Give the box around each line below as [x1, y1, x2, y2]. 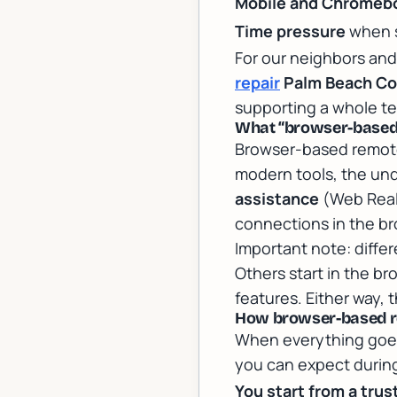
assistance [235, 188, 319, 209]
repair [235, 72, 280, 93]
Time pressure [235, 20, 346, 42]
